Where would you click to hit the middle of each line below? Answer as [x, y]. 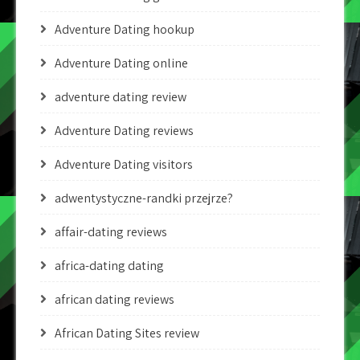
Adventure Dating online [121, 63]
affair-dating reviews [111, 232]
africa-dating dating [109, 266]
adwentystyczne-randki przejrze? [144, 198]
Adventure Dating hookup [125, 29]
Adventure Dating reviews [124, 131]
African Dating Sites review [127, 333]
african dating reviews [115, 299]
